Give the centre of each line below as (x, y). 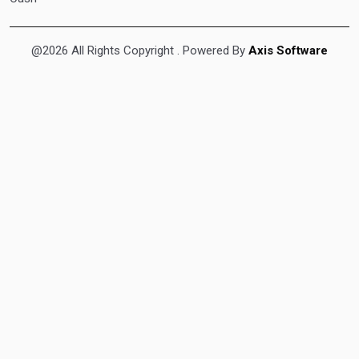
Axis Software (288, 50)
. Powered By (213, 50)
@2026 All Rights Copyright (104, 50)
